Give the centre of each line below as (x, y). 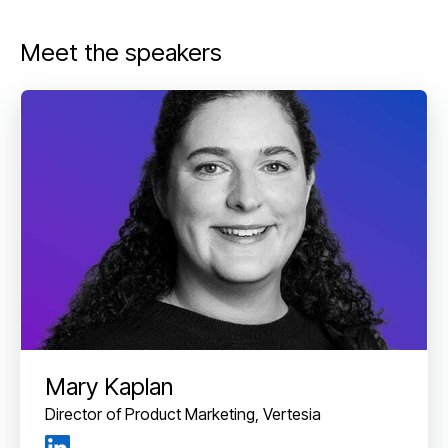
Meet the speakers (121, 53)
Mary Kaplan (109, 386)
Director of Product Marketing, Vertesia (183, 413)
